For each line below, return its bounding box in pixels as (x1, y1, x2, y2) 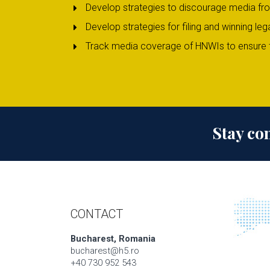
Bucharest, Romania (71, 233, 155, 245)
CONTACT (71, 207, 123, 222)
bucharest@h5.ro (71, 245, 139, 257)
